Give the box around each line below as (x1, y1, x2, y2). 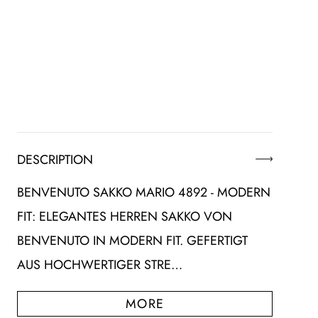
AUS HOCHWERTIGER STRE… (17, 256, 182, 275)
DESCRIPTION (17, 150, 93, 169)
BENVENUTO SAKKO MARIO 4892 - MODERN (17, 183, 270, 202)
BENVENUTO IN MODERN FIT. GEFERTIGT (17, 231, 248, 251)
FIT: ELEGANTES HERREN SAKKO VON (17, 207, 232, 226)
